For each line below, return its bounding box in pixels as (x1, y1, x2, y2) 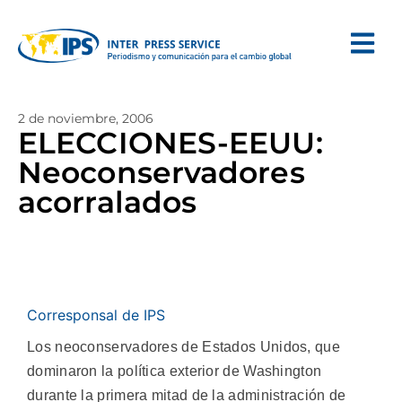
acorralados (18, 184, 197, 220)
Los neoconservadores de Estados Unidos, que (27, 339, 340, 354)
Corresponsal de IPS (27, 306, 165, 324)
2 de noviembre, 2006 (18, 110, 153, 127)
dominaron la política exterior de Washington (27, 363, 322, 379)
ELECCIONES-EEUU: (18, 125, 323, 161)
